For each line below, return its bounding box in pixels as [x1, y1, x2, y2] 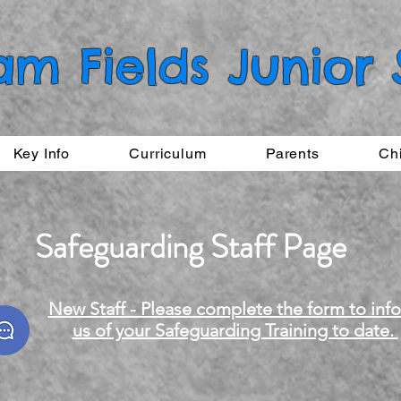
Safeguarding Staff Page [34, 223, 346, 270]
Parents [265, 145, 320, 162]
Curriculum [129, 145, 207, 162]
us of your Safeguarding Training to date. [72, 320, 398, 341]
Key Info [13, 145, 71, 162]
